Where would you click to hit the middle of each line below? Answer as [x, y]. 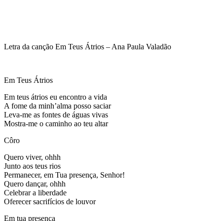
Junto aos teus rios [32, 166]
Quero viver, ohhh [32, 157]
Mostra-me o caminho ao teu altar [56, 123]
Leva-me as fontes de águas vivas [56, 114]
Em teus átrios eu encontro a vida [55, 97]
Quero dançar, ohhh [35, 184]
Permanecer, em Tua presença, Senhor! [64, 175]
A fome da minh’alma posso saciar [57, 106]
